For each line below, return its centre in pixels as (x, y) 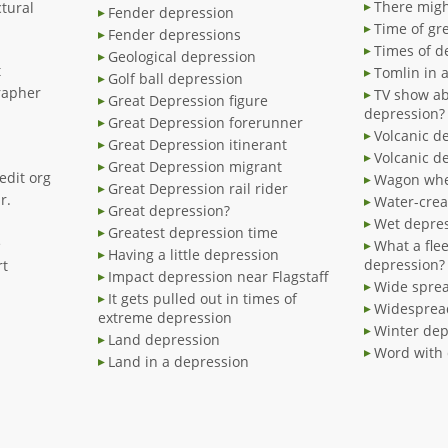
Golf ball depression (175, 79)
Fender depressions (174, 35)
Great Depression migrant (195, 167)
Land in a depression (178, 362)
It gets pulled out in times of (202, 299)
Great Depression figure (188, 101)
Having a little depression (193, 255)
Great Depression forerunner (205, 123)
